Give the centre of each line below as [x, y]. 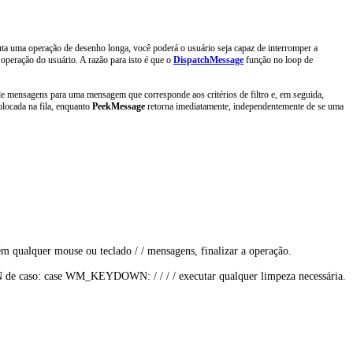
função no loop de [278, 60]
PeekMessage [119, 106]
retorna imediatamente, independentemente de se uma [244, 106]
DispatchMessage [208, 60]
